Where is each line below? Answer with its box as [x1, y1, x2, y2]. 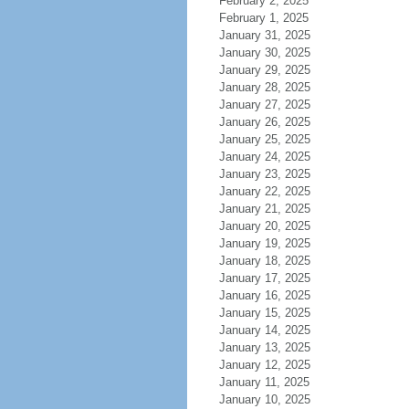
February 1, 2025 [218, 11, 309, 25]
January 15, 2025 [218, 306, 310, 320]
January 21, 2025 [218, 202, 310, 215]
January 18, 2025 [218, 254, 310, 267]
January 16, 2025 [218, 288, 310, 302]
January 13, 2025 [218, 341, 310, 354]
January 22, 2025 [218, 184, 310, 198]
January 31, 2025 [218, 28, 310, 42]
